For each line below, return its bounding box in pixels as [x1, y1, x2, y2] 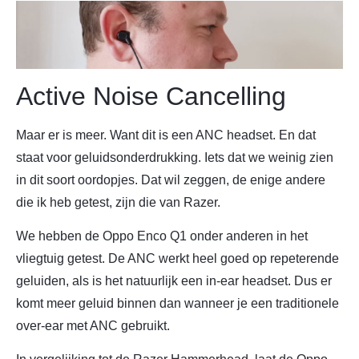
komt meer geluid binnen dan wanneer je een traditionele [16, 296, 339, 310]
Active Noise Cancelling [16, 81, 286, 111]
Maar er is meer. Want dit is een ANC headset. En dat [16, 127, 316, 142]
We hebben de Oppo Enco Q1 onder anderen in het [16, 228, 308, 243]
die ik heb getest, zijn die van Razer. [16, 195, 220, 209]
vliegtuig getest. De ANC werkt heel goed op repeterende [16, 251, 339, 265]
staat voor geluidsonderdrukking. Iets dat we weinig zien [16, 150, 333, 164]
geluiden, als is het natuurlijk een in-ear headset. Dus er [16, 273, 332, 288]
